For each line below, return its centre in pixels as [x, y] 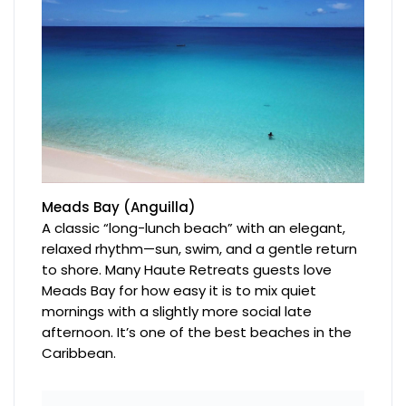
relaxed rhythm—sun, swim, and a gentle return [200, 249]
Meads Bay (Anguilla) [119, 208]
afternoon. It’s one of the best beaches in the [197, 333]
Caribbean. [79, 353]
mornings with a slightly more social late [177, 312]
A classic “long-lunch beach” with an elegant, [194, 228]
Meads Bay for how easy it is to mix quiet [179, 291]
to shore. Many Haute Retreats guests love [187, 270]
